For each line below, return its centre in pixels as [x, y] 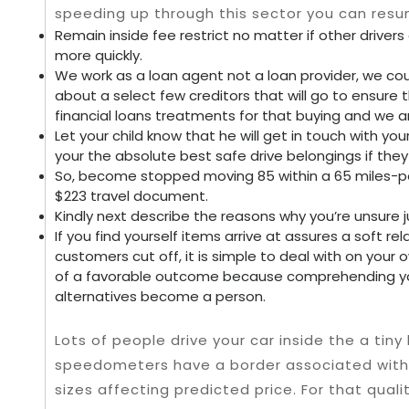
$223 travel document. [131, 196]
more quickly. [99, 55]
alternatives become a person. [160, 296]
